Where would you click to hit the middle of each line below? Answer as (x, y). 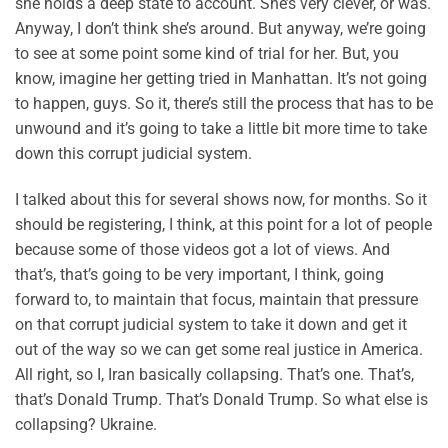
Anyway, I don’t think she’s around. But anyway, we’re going (220, 29)
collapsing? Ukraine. (86, 425)
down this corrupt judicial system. (133, 154)
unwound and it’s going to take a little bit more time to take (221, 129)
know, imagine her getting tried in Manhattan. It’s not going (221, 79)
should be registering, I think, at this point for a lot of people (223, 225)
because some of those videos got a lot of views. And (202, 250)
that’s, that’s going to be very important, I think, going (199, 275)
